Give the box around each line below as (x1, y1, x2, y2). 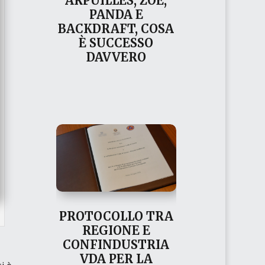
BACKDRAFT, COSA (58, 21, 174, 36)
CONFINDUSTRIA (63, 237, 170, 252)
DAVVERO (86, 49, 146, 64)
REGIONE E (82, 223, 150, 238)
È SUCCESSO (79, 35, 154, 50)
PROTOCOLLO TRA (59, 209, 173, 224)
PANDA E (89, 7, 143, 22)
